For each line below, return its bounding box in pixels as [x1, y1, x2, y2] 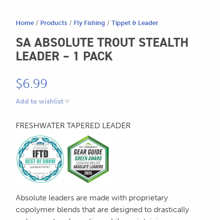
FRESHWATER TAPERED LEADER [16, 121, 131, 131]
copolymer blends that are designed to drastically [16, 204, 189, 214]
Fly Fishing [74, 19, 105, 27]
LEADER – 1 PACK [16, 48, 113, 65]
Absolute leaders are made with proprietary [16, 192, 168, 202]
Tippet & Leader [111, 19, 158, 27]
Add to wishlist [16, 97, 63, 106]
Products [40, 19, 67, 27]
